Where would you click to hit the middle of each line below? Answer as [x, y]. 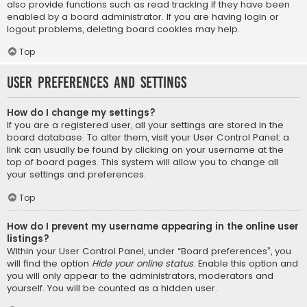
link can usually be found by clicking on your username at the [145, 149]
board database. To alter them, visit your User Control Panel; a [148, 137]
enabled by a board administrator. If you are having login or [143, 16]
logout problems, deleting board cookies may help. [123, 29]
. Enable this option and [246, 263]
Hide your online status [143, 263]
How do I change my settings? [81, 112]
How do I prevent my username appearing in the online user [153, 226]
